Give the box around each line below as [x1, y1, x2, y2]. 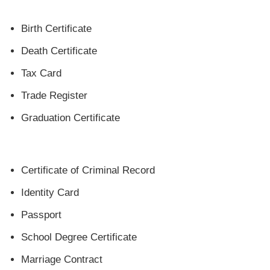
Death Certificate [21, 45, 97, 57]
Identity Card [21, 186, 79, 198]
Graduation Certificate [21, 111, 120, 124]
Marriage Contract [21, 253, 102, 265]
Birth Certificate [21, 22, 92, 34]
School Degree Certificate [21, 231, 137, 243]
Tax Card [21, 67, 61, 79]
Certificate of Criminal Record [21, 164, 155, 176]
